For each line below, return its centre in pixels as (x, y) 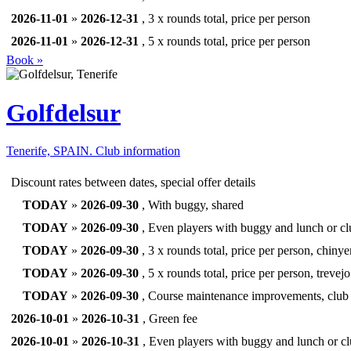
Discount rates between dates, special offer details (133, 183)
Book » (25, 60)
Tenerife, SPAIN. (51, 151)
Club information (138, 151)
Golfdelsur (63, 112)
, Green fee (168, 319)
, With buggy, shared (191, 205)
